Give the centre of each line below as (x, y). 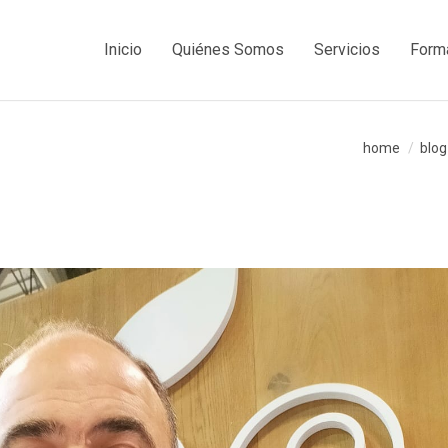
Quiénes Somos (228, 49)
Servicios (347, 49)
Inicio (123, 49)
